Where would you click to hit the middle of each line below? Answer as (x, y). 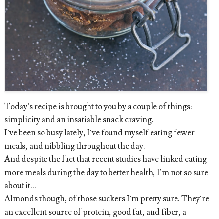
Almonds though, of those (51, 199)
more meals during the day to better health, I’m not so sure (106, 172)
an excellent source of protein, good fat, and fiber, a (95, 212)
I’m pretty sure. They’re (167, 199)
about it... (20, 186)
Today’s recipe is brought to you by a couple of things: (98, 106)
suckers (111, 199)
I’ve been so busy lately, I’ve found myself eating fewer (99, 133)
